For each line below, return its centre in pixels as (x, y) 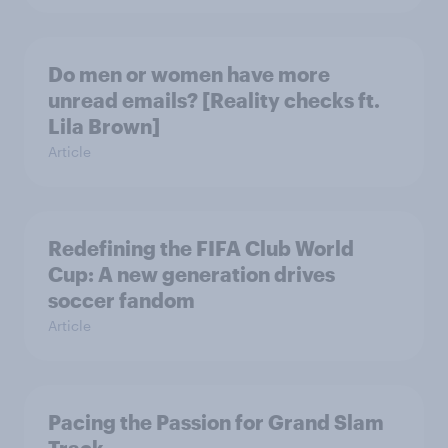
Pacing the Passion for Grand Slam (216, 422)
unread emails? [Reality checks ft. (214, 100)
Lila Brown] (104, 126)
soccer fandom (121, 300)
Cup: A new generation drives (191, 274)
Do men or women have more (189, 74)
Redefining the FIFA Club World (201, 248)
